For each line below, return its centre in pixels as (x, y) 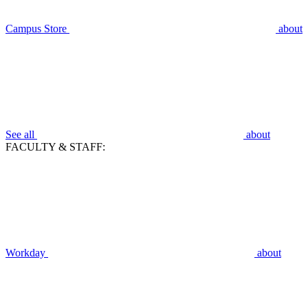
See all (21, 135)
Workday (27, 253)
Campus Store (37, 29)
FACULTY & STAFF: (55, 147)
